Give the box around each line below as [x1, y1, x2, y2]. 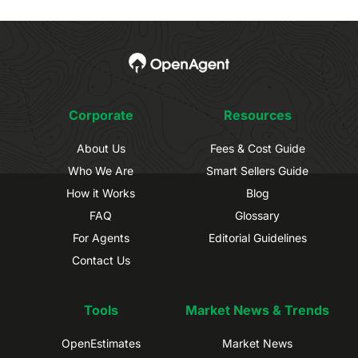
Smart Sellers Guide [206, 164, 308, 178]
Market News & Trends [185, 302, 329, 319]
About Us [76, 141, 125, 156]
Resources [223, 107, 292, 124]
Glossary [235, 209, 280, 223]
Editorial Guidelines [208, 231, 307, 245]
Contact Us [71, 253, 130, 268]
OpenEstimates [61, 336, 141, 351]
